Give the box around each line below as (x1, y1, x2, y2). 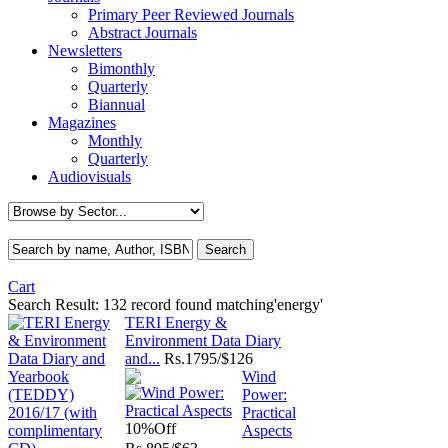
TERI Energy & (125, 314, 227, 331)
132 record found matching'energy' (103, 296, 323, 313)
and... (125, 350, 160, 367)
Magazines (48, 114, 116, 131)
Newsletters (48, 42, 122, 59)
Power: (242, 386, 287, 403)
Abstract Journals (88, 24, 197, 41)
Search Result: (8, 296, 99, 313)
